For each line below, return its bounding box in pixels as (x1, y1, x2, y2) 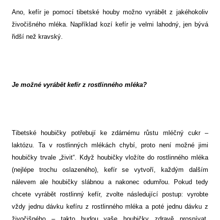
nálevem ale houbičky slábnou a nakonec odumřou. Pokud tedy (12, 178, 208, 186)
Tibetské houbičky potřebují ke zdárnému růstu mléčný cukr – (12, 129, 208, 137)
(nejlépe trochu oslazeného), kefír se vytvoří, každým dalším (12, 166, 208, 174)
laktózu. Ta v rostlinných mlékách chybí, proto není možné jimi (12, 141, 208, 149)
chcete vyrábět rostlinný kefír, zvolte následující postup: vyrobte (12, 191, 208, 198)
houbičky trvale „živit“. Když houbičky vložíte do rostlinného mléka (12, 154, 208, 162)
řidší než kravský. (12, 33, 63, 41)
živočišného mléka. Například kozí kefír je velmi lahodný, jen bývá (12, 21, 208, 28)
